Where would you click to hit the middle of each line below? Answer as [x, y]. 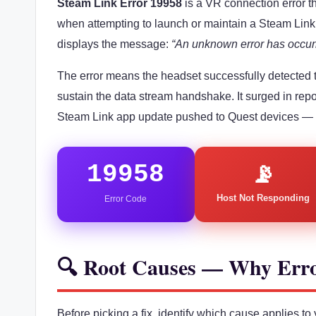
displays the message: [114, 44]
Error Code [126, 199]
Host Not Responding [263, 197]
